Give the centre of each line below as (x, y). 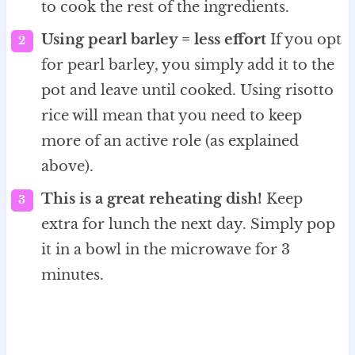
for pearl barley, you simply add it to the (187, 65)
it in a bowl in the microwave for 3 (165, 250)
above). (67, 167)
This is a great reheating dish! (151, 199)
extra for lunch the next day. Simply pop (188, 225)
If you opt (303, 40)
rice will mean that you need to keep (171, 116)
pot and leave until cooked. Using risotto (187, 91)
